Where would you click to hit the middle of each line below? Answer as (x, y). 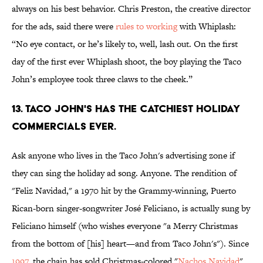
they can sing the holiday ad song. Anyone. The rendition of (124, 173)
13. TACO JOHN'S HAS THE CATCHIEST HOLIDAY (126, 109)
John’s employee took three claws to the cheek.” (102, 79)
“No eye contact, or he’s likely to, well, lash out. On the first (125, 44)
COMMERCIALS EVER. (64, 126)
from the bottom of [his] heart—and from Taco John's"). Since (130, 244)
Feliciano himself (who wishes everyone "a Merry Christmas (125, 226)
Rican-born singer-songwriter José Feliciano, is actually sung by (131, 208)
